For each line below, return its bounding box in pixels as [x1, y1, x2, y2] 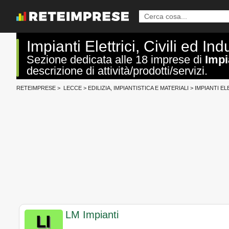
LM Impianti [65, 209, 119, 220]
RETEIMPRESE [16, 85, 56, 91]
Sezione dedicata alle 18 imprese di [27, 53, 205, 66]
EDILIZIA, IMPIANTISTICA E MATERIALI [88, 85, 189, 91]
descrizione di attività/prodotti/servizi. [27, 64, 208, 77]
